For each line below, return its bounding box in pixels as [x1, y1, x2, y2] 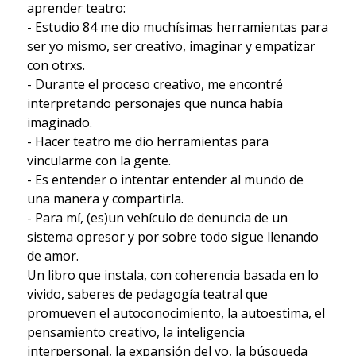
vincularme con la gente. [26, 151, 171, 169]
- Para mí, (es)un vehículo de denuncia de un [26, 208, 288, 226]
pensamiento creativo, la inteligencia [26, 323, 245, 341]
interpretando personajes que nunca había [26, 94, 283, 112]
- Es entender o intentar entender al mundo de [26, 170, 304, 188]
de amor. [26, 246, 79, 265]
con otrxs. [26, 56, 85, 74]
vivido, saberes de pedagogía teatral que [26, 284, 268, 303]
